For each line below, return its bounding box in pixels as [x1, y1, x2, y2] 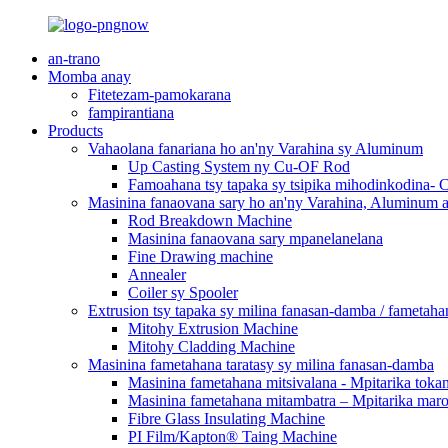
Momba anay [48, 68, 131, 85]
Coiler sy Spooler [128, 284, 238, 301]
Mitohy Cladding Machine [128, 338, 295, 355]
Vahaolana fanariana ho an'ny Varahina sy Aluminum [88, 140, 423, 157]
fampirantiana [88, 104, 174, 121]
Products [48, 122, 103, 139]
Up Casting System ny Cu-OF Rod [128, 158, 350, 175]
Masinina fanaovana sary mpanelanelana [128, 230, 383, 247]
